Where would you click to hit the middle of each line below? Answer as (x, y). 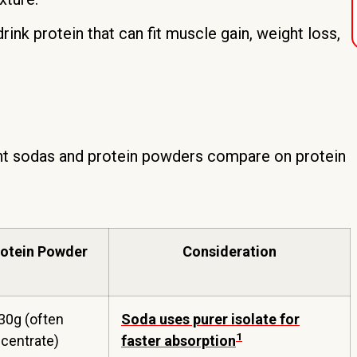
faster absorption (178, 341)
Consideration (229, 251)
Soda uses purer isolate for (210, 319)
